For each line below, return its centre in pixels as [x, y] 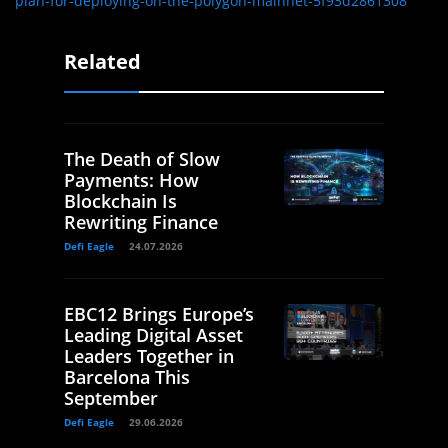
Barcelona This [127, 376]
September [111, 397]
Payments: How [131, 179]
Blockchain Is [120, 200]
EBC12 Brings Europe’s [159, 313]
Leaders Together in [149, 355]
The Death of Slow [142, 158]
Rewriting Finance [141, 221]
